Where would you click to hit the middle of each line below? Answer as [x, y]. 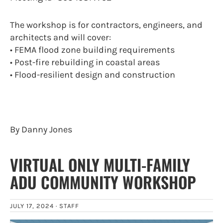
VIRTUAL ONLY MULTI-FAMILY [100, 164]
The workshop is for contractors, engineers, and [106, 25]
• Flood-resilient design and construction [93, 74]
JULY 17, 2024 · [35, 206]
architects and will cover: [60, 37]
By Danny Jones [41, 129]
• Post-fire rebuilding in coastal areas [85, 62]
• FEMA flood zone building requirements [92, 50]
